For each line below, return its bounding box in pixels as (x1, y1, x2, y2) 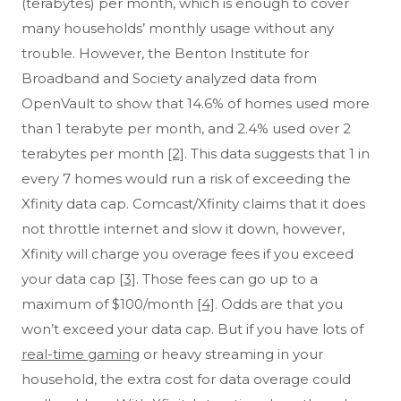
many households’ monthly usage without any (21, 20, 334, 38)
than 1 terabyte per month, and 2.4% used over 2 (21, 120, 351, 138)
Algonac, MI (248, 45, 328, 63)
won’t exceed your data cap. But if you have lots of (21, 320, 363, 338)
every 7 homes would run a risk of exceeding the (21, 170, 351, 188)
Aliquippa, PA (68, 95, 158, 113)
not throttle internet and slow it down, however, (21, 220, 345, 238)
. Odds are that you (215, 295, 343, 313)
